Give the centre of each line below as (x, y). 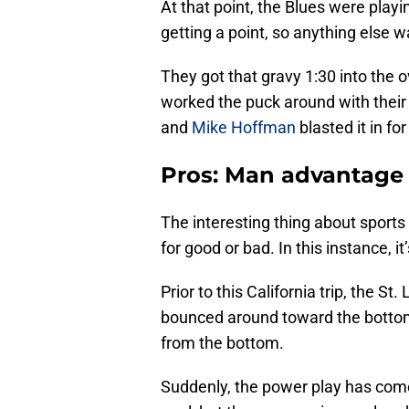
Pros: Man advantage (282, 175)
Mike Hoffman (244, 128)
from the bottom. (222, 343)
